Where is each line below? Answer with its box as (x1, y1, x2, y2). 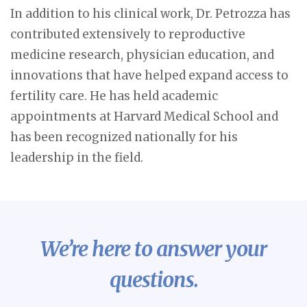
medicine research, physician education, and (10, 47, 274, 62)
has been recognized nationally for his (10, 130, 238, 145)
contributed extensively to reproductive (10, 27, 245, 42)
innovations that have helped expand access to (10, 68, 288, 83)
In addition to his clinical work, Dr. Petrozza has (10, 6, 291, 21)
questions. (109, 267, 198, 293)
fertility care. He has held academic (10, 88, 218, 103)
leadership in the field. (10, 150, 143, 165)
